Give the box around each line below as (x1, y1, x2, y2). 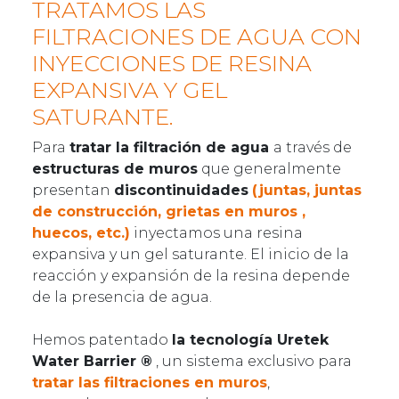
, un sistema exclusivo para (152, 352, 352, 370)
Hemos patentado (32, 330, 172, 348)
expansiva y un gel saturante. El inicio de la (32, 245, 349, 263)
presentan (32, 181, 114, 199)
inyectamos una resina (130, 224, 303, 241)
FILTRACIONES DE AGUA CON (32, 22, 362, 50)
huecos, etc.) (32, 224, 130, 241)
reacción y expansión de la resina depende (32, 266, 350, 284)
